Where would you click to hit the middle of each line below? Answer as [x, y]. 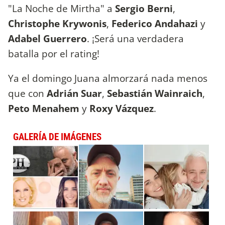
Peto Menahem [44, 108]
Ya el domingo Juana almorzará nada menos [108, 78]
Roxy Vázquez [122, 108]
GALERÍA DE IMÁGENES [57, 137]
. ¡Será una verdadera [135, 38]
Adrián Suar [74, 93]
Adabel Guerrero [47, 38]
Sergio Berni [144, 8]
